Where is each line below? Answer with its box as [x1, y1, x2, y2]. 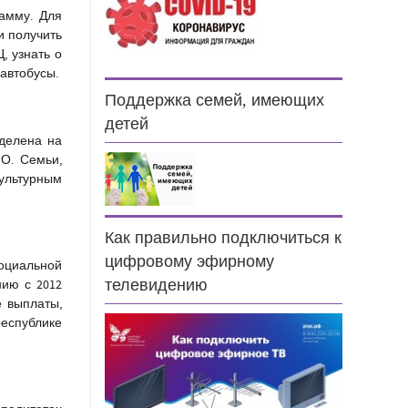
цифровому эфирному [105, 253, 275, 270]
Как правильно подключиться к [105, 229, 342, 247]
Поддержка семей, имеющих [105, 92, 325, 109]
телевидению [105, 277, 209, 294]
